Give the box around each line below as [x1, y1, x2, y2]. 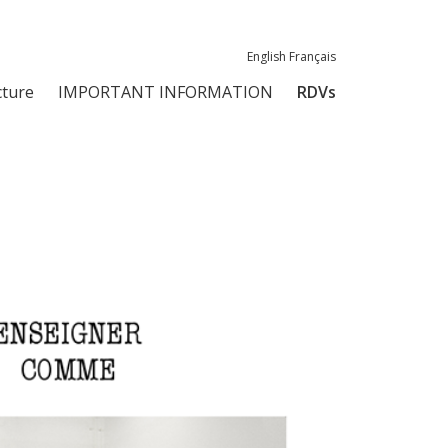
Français [289, 48, 336, 65]
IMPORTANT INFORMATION [58, 81, 273, 104]
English [247, 48, 286, 65]
